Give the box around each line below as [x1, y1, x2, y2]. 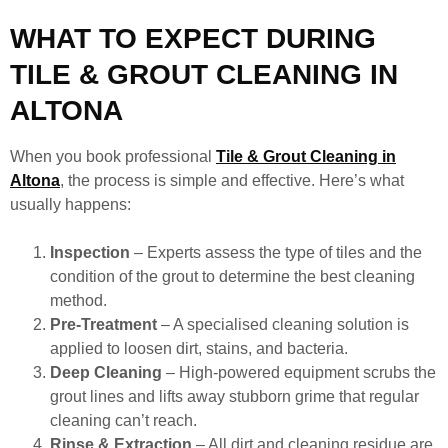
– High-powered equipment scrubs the [162, 363, 436, 381]
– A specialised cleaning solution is [157, 315, 409, 333]
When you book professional [10, 147, 216, 165]
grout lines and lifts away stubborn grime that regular [50, 387, 419, 405]
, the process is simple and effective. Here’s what [60, 171, 404, 189]
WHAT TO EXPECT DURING [10, 22, 376, 54]
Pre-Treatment [50, 315, 157, 333]
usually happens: [10, 195, 131, 213]
